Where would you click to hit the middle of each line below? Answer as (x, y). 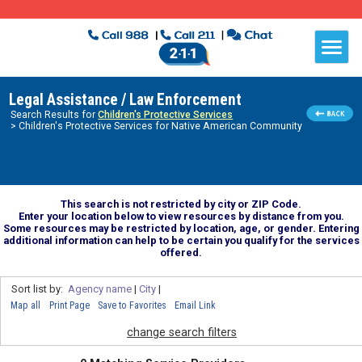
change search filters (182, 332)
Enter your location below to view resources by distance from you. (181, 216)
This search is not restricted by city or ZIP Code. (181, 204)
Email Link (196, 305)
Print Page (69, 305)
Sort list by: (39, 288)
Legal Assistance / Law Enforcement (125, 100)
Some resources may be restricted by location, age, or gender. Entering (181, 228)
